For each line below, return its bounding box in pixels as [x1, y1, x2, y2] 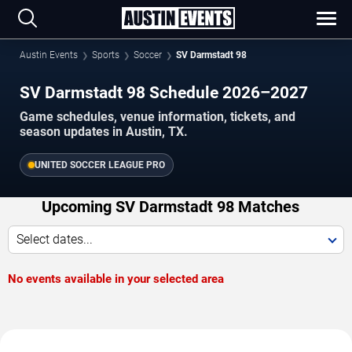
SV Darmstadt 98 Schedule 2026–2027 [20, 82, 308, 102]
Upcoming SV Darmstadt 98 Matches [41, 197, 299, 217]
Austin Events [20, 49, 78, 60]
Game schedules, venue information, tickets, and [20, 109, 295, 125]
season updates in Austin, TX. [20, 124, 188, 140]
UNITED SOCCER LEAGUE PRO [35, 159, 165, 171]
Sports [92, 49, 119, 60]
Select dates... [16, 232, 93, 247]
